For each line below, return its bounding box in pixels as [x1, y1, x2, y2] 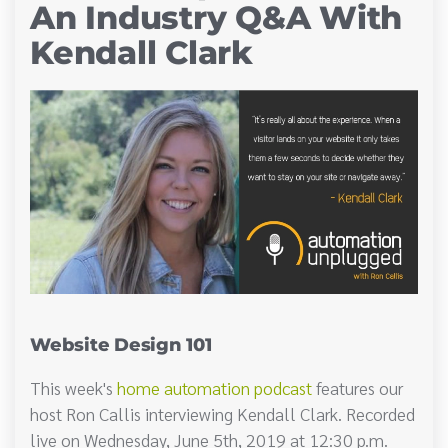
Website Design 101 [30, 334, 212, 356]
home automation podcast [117, 376, 312, 400]
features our [312, 376, 403, 400]
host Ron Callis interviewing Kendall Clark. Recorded [30, 402, 415, 426]
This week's [30, 376, 117, 400]
